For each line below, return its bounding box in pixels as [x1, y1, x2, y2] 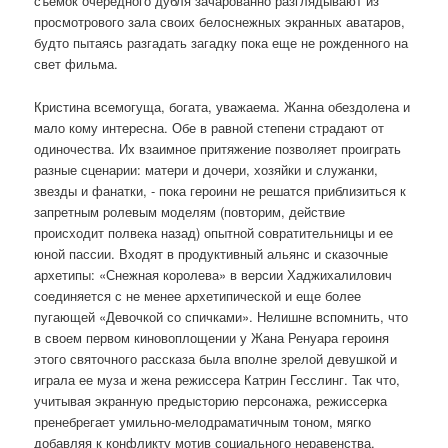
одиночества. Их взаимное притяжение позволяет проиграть [34, 138, 402, 158]
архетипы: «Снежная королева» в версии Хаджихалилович [34, 264, 393, 284]
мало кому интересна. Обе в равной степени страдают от [34, 117, 385, 137]
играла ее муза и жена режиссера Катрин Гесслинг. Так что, [34, 369, 401, 389]
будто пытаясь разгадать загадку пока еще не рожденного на [34, 33, 409, 53]
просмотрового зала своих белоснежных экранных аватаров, [34, 12, 406, 32]
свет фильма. [34, 54, 119, 74]
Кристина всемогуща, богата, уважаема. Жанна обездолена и [34, 96, 411, 116]
